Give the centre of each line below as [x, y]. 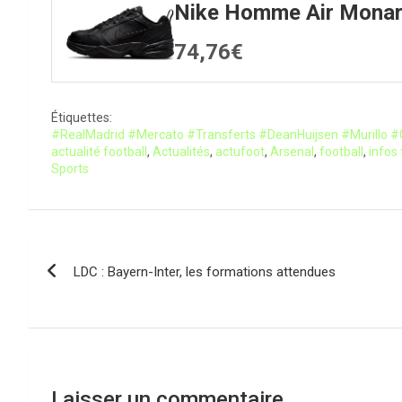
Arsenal [292, 151]
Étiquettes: [82, 117]
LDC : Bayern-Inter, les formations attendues [205, 271]
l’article [75, 326]
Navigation [96, 253]
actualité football [99, 151]
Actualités [181, 151]
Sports [70, 168]
